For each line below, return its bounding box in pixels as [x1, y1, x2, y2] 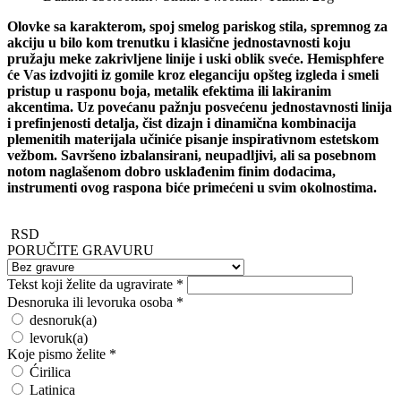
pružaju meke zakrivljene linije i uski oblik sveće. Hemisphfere [7, 50, 384, 66]
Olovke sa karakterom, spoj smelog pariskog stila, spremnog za [7, 18, 388, 34]
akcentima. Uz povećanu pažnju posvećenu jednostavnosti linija [7, 98, 392, 115]
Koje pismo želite [7, 346, 106, 362]
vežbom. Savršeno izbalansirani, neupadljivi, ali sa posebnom [7, 147, 376, 163]
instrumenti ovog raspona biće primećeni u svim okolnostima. [7, 179, 377, 195]
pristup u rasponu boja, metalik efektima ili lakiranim [7, 82, 331, 98]
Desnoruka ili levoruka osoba [7, 294, 173, 310]
